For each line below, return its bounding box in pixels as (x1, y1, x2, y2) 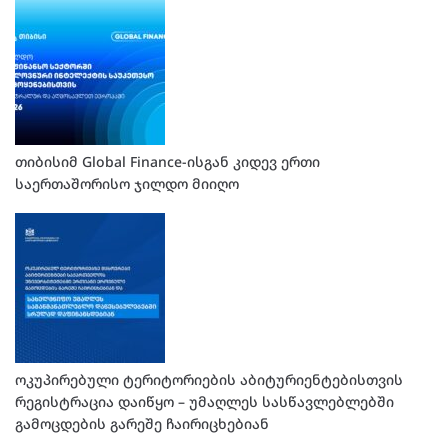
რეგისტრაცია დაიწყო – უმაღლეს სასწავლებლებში (15, 391, 394, 411)
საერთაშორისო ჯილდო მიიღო (15, 174, 239, 194)
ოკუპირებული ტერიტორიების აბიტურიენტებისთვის (15, 369, 403, 389)
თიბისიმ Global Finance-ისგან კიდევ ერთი (15, 152, 320, 172)
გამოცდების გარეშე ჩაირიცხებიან (15, 413, 269, 433)
